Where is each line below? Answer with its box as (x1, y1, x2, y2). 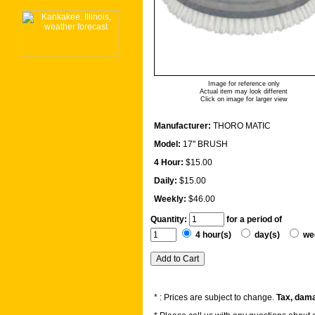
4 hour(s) (193, 230, 238, 240)
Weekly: (154, 194, 186, 205)
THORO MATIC (213, 121, 271, 131)
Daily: (154, 176, 177, 186)
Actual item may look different (200, 88, 288, 96)
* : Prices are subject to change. (154, 292, 276, 303)
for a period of (226, 214, 286, 225)
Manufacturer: (154, 121, 211, 131)
